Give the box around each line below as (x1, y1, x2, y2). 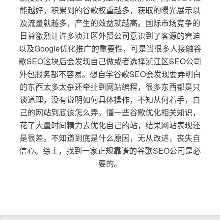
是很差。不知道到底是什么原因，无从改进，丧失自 (19, 132, 200, 143)
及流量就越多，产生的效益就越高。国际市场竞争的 (19, 17, 200, 28)
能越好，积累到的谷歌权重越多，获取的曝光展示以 (19, 4, 200, 16)
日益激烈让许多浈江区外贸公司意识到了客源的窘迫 (19, 29, 200, 41)
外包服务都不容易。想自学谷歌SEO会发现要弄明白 (19, 68, 201, 80)
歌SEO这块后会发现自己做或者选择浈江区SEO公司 (18, 55, 201, 67)
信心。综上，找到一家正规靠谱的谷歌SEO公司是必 (19, 144, 201, 156)
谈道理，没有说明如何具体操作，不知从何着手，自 (19, 93, 200, 105)
